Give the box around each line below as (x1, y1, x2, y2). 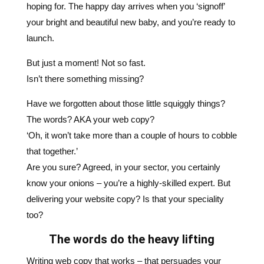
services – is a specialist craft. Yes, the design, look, (26, 244, 227, 255)
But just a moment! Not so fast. (26, 14, 146, 25)
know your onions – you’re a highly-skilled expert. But (26, 134, 230, 145)
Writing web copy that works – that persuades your (26, 212, 221, 223)
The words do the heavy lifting (49, 189, 215, 203)
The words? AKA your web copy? (26, 71, 154, 81)
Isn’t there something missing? (26, 30, 144, 41)
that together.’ (26, 103, 78, 113)
